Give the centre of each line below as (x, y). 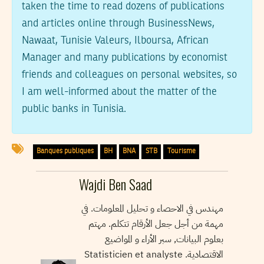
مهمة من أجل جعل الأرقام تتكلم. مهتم (156, 224)
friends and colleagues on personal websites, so (129, 75)
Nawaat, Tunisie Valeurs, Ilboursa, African (115, 41)
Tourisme (181, 151)
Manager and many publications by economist (125, 58)
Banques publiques (65, 151)
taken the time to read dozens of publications (123, 7)
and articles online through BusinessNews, (118, 24)
